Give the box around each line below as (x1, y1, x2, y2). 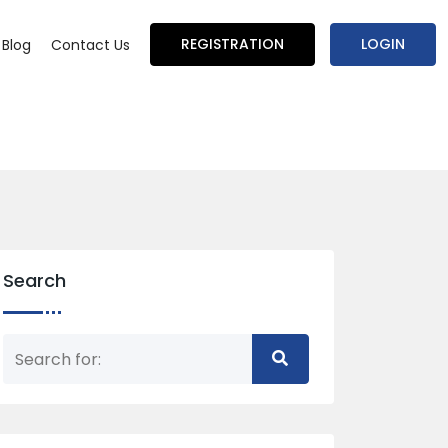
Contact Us (51, 35, 130, 55)
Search (3, 268, 66, 293)
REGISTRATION (181, 34, 284, 54)
